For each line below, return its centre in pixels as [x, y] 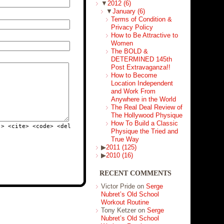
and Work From [133, 91]
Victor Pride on [123, 186]
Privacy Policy [132, 27]
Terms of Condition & [141, 19]
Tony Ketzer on [124, 210]
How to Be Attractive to [144, 35]
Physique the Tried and [144, 131]
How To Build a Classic [144, 123]
